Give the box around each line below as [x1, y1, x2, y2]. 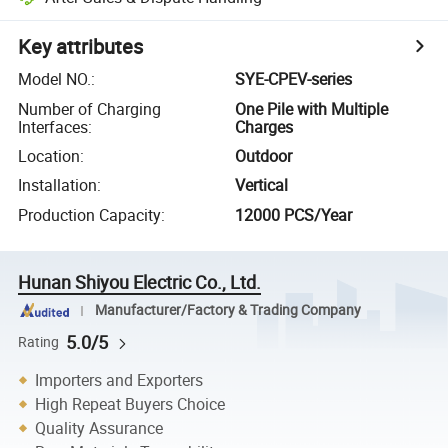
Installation [18, 174, 98, 197]
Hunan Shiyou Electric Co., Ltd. [18, 269, 262, 294]
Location [18, 144, 81, 167]
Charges [235, 115, 294, 138]
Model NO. [18, 68, 92, 91]
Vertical [235, 174, 289, 197]
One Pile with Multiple [235, 97, 389, 120]
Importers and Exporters [35, 369, 204, 391]
